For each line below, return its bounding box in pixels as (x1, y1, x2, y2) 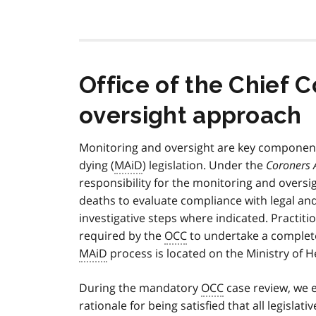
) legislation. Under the (142, 157, 266, 174)
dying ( (79, 157, 114, 174)
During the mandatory (79, 280, 201, 296)
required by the (79, 228, 164, 244)
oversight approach (79, 102, 302, 130)
